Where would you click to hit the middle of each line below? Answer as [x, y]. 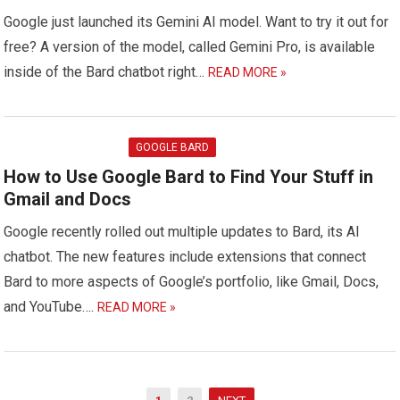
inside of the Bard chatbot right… [106, 72]
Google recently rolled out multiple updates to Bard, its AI [182, 232]
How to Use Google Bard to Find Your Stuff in [189, 177]
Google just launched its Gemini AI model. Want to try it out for [196, 22]
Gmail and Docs [68, 200]
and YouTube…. [51, 307]
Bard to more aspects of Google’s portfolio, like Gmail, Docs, [192, 282]
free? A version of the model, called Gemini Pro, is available [190, 47]
